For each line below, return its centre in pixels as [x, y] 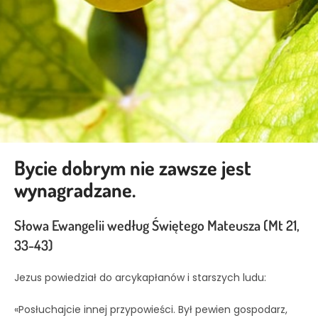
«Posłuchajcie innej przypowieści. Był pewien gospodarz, [151, 309]
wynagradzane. [75, 189]
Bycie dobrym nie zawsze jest [133, 167]
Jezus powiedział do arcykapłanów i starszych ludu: [140, 277]
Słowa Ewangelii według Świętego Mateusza [139, 225]
